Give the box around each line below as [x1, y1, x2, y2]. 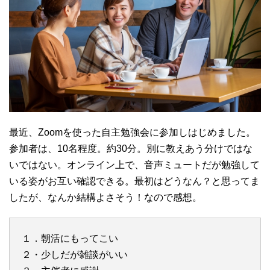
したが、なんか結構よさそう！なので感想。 [9, 192, 202, 202]
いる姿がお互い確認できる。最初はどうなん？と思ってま [9, 175, 260, 186]
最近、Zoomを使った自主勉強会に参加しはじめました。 [9, 127, 256, 137]
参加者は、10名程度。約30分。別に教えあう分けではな [9, 143, 253, 154]
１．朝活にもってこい [22, 233, 118, 243]
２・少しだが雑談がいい [22, 249, 128, 260]
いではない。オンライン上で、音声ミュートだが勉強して [9, 159, 260, 170]
